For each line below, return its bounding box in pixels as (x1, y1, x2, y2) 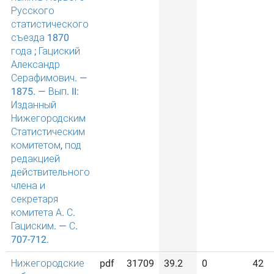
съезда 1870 (11, 32, 69, 43)
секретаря (11, 193, 58, 205)
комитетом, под (11, 139, 81, 151)
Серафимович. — (11, 72, 87, 84)
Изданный (11, 99, 56, 111)
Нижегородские (11, 257, 84, 269)
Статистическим (11, 126, 85, 138)
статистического (11, 18, 89, 30)
